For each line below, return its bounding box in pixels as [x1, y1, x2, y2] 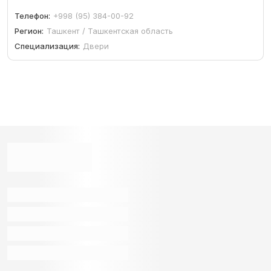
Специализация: [15, 41, 80, 51]
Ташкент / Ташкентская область [47, 26, 174, 36]
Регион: [15, 26, 44, 36]
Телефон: [15, 11, 51, 21]
